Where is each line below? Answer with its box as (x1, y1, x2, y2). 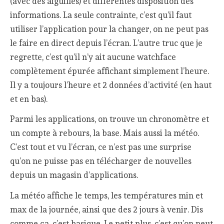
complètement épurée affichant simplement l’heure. (10, 65, 209, 76)
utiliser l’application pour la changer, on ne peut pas (10, 23, 209, 34)
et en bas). (10, 93, 48, 104)
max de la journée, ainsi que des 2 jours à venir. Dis (10, 204, 203, 214)
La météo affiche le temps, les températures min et (10, 190, 203, 200)
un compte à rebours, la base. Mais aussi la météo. (10, 128, 199, 138)
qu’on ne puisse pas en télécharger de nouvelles (10, 156, 192, 166)
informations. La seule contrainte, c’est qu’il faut (10, 9, 192, 20)
